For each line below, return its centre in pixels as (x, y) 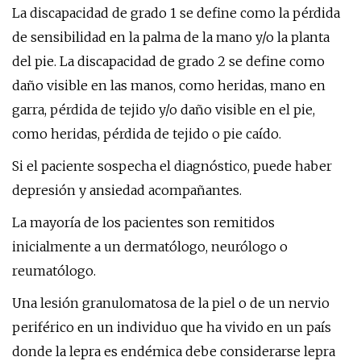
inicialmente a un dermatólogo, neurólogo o (150, 247)
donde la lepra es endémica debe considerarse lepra (174, 351)
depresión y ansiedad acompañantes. (127, 190)
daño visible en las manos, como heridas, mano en (169, 85)
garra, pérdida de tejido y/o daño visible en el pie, (164, 110)
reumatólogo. (54, 271)
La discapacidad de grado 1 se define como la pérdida (176, 13)
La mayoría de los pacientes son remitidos (143, 222)
